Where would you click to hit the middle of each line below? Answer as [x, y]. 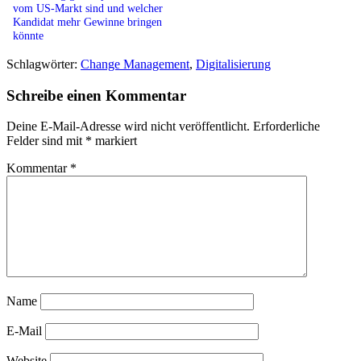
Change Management [135, 64]
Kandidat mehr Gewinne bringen [87, 21]
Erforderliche [286, 127]
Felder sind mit [46, 141]
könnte [28, 35]
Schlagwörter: [44, 64]
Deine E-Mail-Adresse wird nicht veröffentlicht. [128, 127]
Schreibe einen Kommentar [96, 95]
